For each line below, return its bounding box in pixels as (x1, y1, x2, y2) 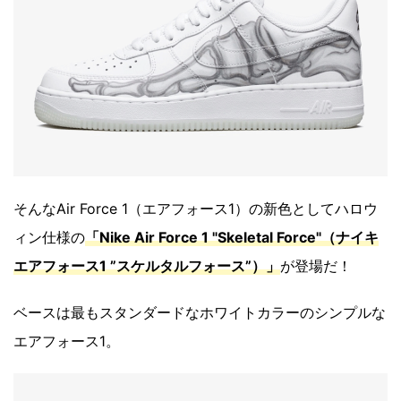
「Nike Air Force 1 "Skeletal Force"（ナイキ (85, 228, 379, 247)
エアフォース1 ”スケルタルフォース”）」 (13, 257, 280, 276)
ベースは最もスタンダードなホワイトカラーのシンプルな (13, 303, 386, 322)
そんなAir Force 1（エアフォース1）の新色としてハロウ (13, 200, 378, 218)
